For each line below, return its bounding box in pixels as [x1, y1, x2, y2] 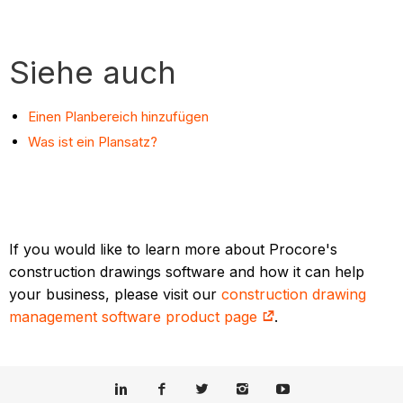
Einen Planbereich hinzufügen [28, 108, 210, 126]
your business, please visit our [9, 285, 222, 304]
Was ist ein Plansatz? [28, 133, 158, 151]
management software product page [9, 308, 263, 327]
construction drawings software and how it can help [9, 263, 365, 282]
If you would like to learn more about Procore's [9, 240, 338, 259]
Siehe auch [9, 53, 177, 92]
